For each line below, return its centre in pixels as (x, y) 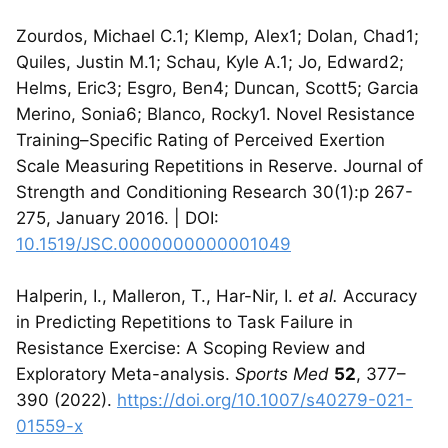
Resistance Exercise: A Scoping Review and (191, 347)
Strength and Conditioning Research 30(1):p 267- (214, 191)
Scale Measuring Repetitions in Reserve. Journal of (219, 165)
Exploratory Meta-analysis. (125, 373)
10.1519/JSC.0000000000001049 (153, 243)
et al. (318, 295)
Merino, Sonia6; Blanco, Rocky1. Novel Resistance (215, 113)
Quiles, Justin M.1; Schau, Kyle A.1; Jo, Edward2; (210, 61)
